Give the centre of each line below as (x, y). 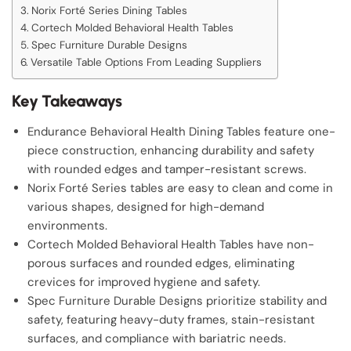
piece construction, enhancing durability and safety (171, 150)
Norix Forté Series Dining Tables (109, 11)
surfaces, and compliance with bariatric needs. (157, 338)
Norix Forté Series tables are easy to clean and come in (180, 188)
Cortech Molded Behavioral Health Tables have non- (171, 244)
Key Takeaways (67, 101)
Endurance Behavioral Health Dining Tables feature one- (181, 132)
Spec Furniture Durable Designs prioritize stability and (177, 301)
